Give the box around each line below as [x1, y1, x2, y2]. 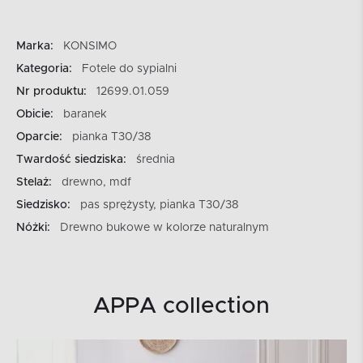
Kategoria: [16, 63, 72, 75]
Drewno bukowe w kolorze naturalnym [60, 222, 269, 234]
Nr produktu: [16, 86, 87, 98]
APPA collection [93, 295, 270, 318]
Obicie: [16, 109, 53, 121]
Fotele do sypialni [82, 63, 177, 75]
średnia [136, 154, 175, 166]
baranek [63, 109, 107, 121]
